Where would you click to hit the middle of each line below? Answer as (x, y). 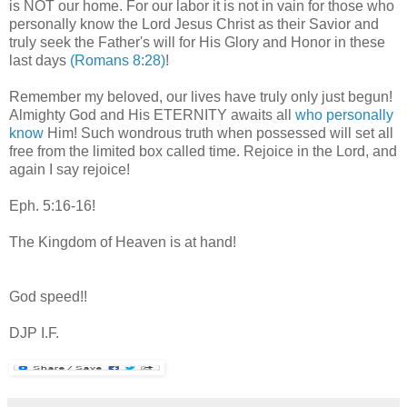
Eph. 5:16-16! (52, 205)
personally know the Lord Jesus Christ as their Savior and (194, 24)
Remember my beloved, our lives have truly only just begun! (201, 96)
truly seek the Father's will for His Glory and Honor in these (197, 42)
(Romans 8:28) (118, 60)
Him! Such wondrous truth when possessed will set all (218, 133)
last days (40, 60)
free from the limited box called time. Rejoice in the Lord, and (203, 151)
